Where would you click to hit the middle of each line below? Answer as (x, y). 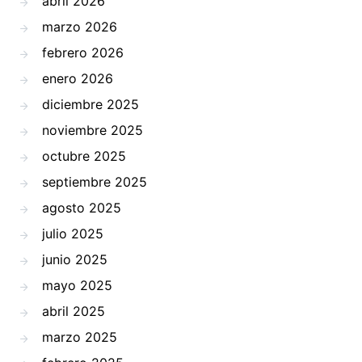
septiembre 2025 (95, 182)
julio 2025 (73, 234)
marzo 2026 (80, 27)
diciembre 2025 (90, 105)
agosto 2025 (82, 208)
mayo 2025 (77, 286)
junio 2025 (75, 260)
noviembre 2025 (93, 130)
